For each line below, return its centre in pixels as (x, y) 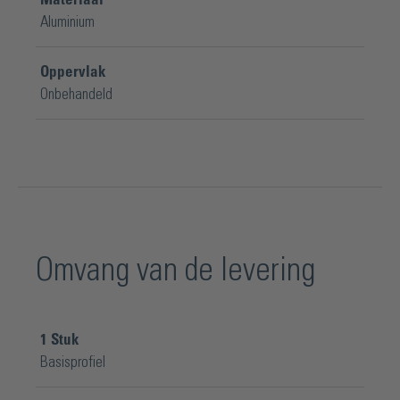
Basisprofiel (73, 362)
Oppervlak (73, 72)
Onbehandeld (76, 94)
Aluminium (67, 22)
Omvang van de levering (175, 271)
